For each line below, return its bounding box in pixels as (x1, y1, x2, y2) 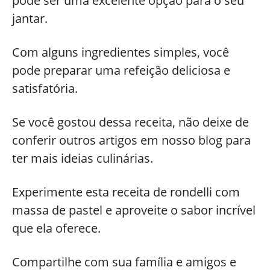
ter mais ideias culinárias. (12, 150, 153, 166)
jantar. (12, 10, 51, 27)
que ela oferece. (12, 220, 104, 236)
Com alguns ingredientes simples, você (12, 44, 229, 60)
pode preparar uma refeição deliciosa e (12, 62, 230, 78)
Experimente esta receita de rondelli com (12, 184, 240, 200)
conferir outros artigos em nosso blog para (12, 132, 251, 148)
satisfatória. (12, 80, 81, 96)
